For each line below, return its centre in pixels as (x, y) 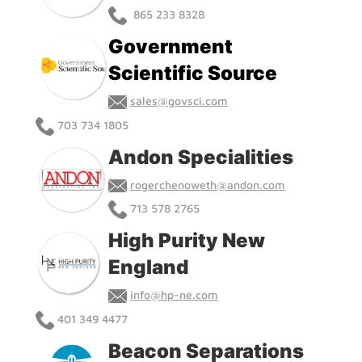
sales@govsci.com (179, 100)
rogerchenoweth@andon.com (208, 184)
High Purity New (187, 241)
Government (170, 46)
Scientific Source (193, 73)
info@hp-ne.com (174, 295)
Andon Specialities (203, 157)
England (152, 267)
